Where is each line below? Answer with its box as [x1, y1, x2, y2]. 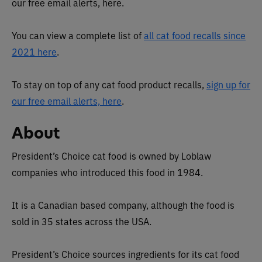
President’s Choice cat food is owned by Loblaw [12, 149, 211, 163]
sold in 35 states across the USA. [12, 215, 151, 228]
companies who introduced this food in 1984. [12, 166, 203, 179]
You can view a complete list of [12, 29, 144, 42]
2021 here [12, 45, 57, 58]
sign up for [206, 78, 250, 91]
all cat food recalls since [144, 29, 246, 42]
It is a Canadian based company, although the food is [12, 198, 235, 212]
